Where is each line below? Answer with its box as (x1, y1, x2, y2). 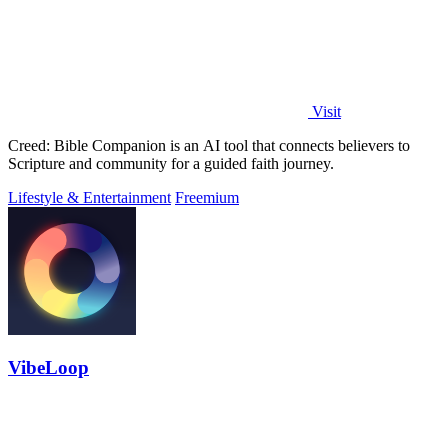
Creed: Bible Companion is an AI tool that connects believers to (8, 136, 410, 154)
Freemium (175, 188, 239, 206)
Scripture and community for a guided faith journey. (8, 154, 334, 172)
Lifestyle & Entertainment (8, 188, 171, 206)
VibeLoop (8, 357, 89, 379)
